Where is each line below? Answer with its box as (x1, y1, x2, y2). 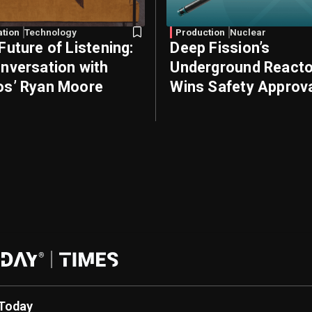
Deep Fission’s (170, 39, 270, 57)
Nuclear (230, 26, 267, 38)
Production (175, 26, 226, 38)
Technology (24, 26, 77, 38)
